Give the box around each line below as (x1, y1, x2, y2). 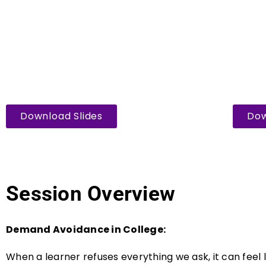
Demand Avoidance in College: (6, 223, 168, 236)
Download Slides (20, 109, 103, 123)
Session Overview (6, 182, 175, 206)
